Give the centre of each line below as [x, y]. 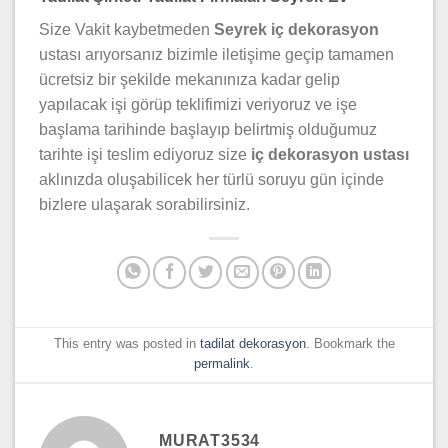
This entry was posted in [126, 343]
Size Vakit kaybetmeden [126, 29]
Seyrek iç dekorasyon [296, 29]
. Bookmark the [350, 343]
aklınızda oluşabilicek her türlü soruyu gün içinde [211, 179]
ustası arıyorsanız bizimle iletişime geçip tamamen [216, 54]
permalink [222, 363]
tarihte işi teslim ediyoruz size [145, 154]
